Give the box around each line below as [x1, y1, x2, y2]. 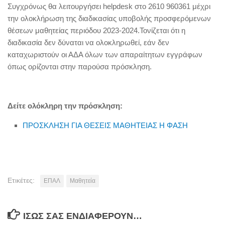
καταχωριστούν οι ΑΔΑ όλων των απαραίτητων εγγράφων [8, 50, 202, 59]
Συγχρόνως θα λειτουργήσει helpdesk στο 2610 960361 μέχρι [8, 2, 210, 11]
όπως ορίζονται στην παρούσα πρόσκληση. [8, 62, 152, 71]
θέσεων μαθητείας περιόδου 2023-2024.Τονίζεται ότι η [8, 26, 185, 35]
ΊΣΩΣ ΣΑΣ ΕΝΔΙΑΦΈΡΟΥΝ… [23, 211, 142, 221]
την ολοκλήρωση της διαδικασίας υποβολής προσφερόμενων [8, 14, 211, 23]
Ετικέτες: [8, 176, 35, 184]
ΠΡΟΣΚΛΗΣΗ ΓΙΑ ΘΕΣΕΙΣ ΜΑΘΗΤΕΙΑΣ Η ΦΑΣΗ [23, 121, 188, 130]
